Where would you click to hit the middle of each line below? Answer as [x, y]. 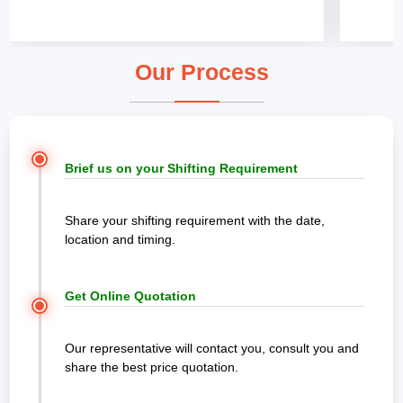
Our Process [201, 72]
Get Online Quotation [130, 296]
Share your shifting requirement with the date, [194, 221]
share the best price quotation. [151, 367]
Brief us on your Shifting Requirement [181, 169]
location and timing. [120, 240]
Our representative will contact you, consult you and [211, 349]
